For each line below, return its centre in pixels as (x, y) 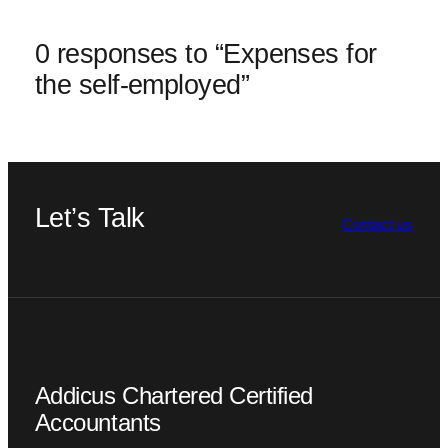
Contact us (378, 225)
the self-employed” (142, 84)
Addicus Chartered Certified (173, 396)
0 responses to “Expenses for (205, 53)
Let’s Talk (89, 218)
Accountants (97, 423)
